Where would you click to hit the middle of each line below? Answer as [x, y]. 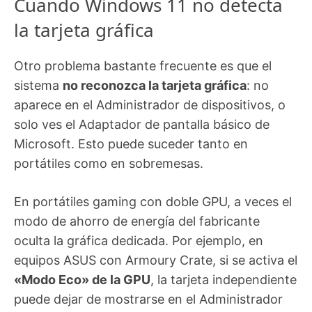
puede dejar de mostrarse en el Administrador [148, 299]
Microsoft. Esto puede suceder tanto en [131, 144]
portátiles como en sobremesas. [109, 164]
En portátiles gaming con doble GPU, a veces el [153, 202]
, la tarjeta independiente [224, 280]
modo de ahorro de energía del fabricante [137, 221]
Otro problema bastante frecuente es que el [143, 66]
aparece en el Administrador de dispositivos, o [150, 105]
